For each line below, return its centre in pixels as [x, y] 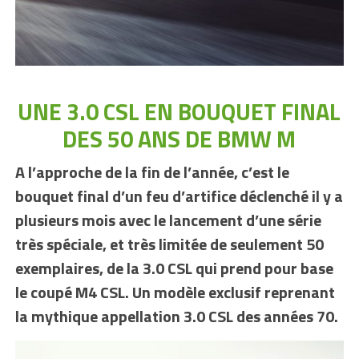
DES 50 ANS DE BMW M [179, 139]
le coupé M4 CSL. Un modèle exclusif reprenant [175, 292]
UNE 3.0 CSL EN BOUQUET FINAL [179, 112]
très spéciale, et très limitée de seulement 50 [169, 244]
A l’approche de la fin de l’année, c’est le [152, 172]
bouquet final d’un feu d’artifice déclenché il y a [179, 196]
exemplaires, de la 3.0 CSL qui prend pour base [174, 268]
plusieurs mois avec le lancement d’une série [168, 220]
